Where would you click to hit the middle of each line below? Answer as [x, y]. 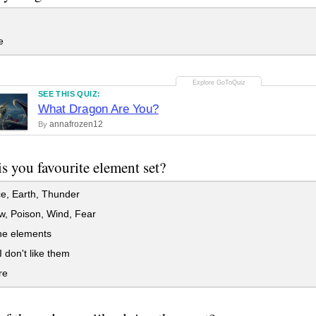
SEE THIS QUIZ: [69, 93]
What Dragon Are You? [98, 109]
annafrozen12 [76, 124]
